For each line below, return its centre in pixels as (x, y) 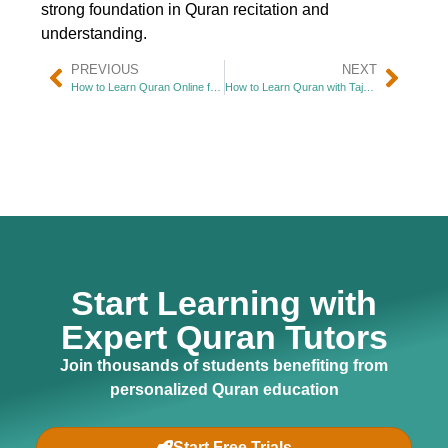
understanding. (93, 34)
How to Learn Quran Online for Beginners (215, 87)
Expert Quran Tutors (224, 337)
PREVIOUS (104, 70)
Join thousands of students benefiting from (224, 366)
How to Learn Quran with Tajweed (368, 87)
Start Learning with (224, 303)
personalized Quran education (224, 390)
